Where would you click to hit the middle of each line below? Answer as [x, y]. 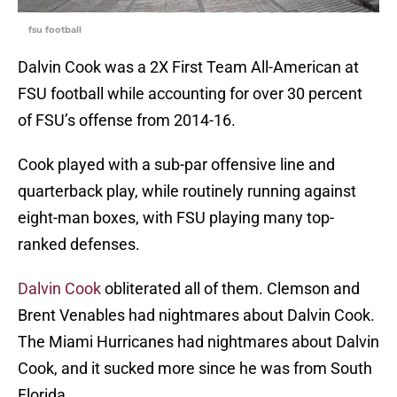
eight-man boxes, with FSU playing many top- [176, 218]
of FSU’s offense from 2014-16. [127, 121]
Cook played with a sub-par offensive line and [176, 165]
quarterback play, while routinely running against [187, 191]
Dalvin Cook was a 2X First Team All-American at [188, 67]
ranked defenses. [79, 245]
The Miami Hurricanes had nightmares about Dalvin [198, 342]
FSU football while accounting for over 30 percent [190, 94]
